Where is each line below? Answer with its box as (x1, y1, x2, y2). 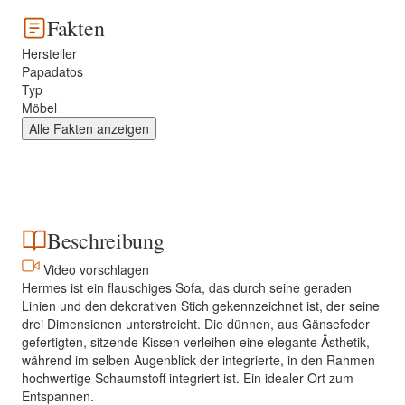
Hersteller (22, 44, 77, 62)
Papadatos (22, 62, 83, 80)
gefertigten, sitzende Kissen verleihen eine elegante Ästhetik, (22, 333, 370, 351)
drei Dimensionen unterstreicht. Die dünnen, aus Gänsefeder (22, 315, 370, 333)
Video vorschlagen (43, 260, 149, 278)
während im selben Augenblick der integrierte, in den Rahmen (22, 351, 375, 369)
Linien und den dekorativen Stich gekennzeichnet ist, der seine (22, 297, 380, 315)
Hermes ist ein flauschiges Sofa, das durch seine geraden (22, 278, 352, 297)
